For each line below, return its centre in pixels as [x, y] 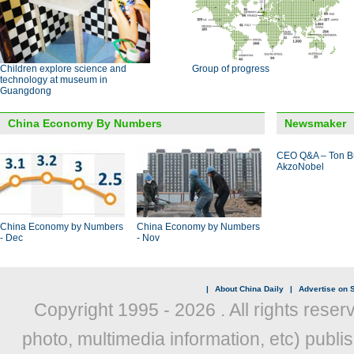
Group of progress [231, 69]
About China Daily [249, 289]
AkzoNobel [300, 167]
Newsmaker [315, 123]
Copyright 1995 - [104, 310]
